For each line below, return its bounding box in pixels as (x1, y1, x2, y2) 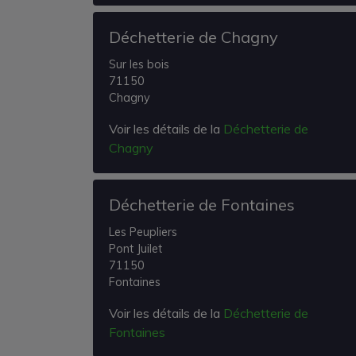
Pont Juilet (109, 242, 162, 256)
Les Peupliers (109, 225, 177, 239)
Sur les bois (109, 57, 169, 72)
